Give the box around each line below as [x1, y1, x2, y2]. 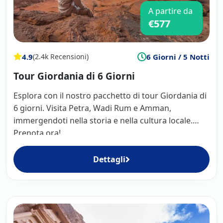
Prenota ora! [13, 127, 61, 138]
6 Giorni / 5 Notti [146, 51, 210, 62]
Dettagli [93, 153, 125, 165]
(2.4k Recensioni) [33, 52, 89, 62]
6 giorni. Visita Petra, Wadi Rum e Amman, [13, 102, 171, 113]
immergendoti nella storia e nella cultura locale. [13, 114, 193, 126]
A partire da [148, 5, 193, 16]
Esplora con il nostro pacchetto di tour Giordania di [13, 90, 207, 101]
